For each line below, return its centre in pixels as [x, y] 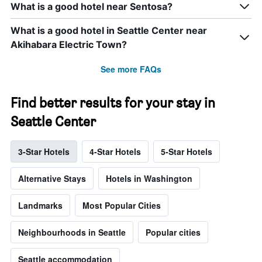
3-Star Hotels [44, 152]
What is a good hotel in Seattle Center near [109, 31]
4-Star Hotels [115, 152]
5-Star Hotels [187, 152]
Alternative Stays [52, 179]
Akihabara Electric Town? [69, 45]
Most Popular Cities [122, 206]
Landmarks [40, 206]
